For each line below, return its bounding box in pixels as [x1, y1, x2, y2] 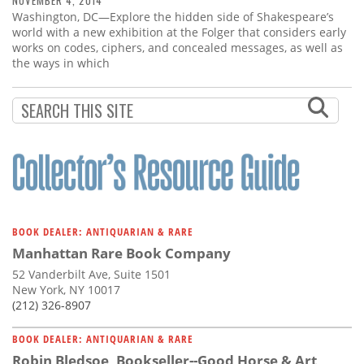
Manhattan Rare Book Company [12, 244, 231, 263]
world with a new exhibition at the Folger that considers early [12, 24, 346, 41]
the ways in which [12, 55, 110, 71]
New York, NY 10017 [12, 282, 120, 298]
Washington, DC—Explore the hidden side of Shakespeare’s [12, 9, 334, 25]
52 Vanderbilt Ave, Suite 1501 [12, 266, 171, 283]
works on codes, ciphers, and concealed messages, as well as [12, 40, 343, 56]
